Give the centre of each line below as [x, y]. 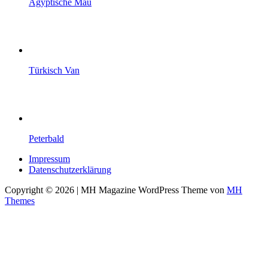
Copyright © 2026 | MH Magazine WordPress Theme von [116, 190]
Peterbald [46, 138]
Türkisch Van [54, 70]
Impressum [49, 159]
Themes [20, 200]
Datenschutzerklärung [70, 169]
